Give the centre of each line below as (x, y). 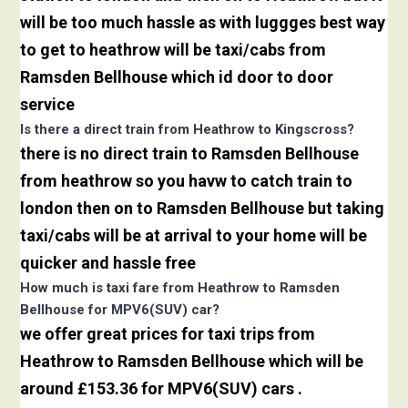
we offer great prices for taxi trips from (168, 334)
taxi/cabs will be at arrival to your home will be (194, 236)
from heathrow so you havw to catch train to (187, 181)
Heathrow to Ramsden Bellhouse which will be (192, 362)
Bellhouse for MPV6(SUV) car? (120, 310)
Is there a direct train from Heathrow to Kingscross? (188, 130)
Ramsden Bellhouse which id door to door (177, 77)
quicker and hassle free (108, 263)
